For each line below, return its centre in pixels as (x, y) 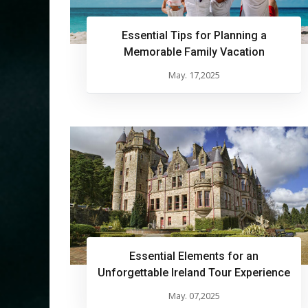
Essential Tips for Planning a (194, 35)
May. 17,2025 (194, 75)
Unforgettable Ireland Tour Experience (194, 273)
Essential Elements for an (194, 256)
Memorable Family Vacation (194, 52)
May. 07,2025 (194, 296)
